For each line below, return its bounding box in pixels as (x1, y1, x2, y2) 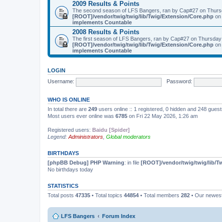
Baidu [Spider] (92, 127, 130, 133)
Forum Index (102, 213, 135, 219)
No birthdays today (48, 166, 93, 172)
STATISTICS (48, 183, 78, 189)
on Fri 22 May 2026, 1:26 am (127, 113, 198, 119)
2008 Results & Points (72, 28, 139, 36)
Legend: (48, 134, 68, 140)
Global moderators (106, 134, 151, 140)
